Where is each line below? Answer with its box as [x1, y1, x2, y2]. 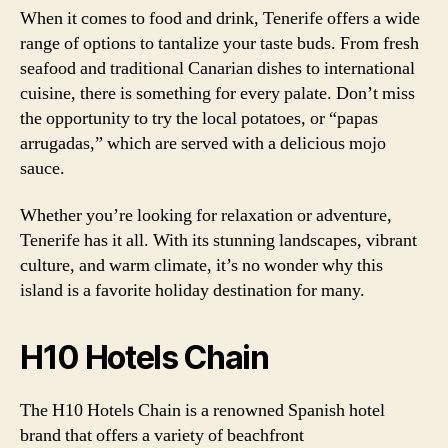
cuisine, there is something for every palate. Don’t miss [20, 81, 415, 105]
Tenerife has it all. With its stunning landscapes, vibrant [20, 229, 417, 252]
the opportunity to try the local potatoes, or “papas [20, 106, 378, 130]
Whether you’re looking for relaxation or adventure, [20, 204, 392, 227]
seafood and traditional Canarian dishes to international [20, 56, 415, 80]
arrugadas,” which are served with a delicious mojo [20, 131, 386, 155]
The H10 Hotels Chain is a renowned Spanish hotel [20, 399, 385, 422]
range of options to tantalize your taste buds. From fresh [20, 31, 419, 55]
